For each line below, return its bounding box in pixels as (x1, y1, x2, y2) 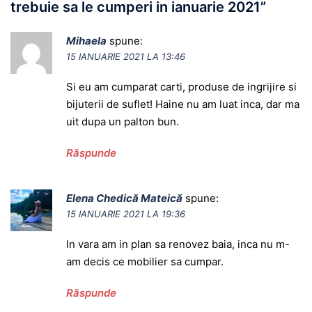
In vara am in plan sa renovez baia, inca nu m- (66, 237, 290, 251)
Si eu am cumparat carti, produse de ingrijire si (66, 79, 297, 93)
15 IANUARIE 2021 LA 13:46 (66, 50, 185, 62)
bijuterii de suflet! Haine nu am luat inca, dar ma (66, 97, 299, 111)
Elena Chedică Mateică (66, 191, 182, 205)
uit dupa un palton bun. (66, 114, 179, 128)
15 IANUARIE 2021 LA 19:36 (66, 208, 185, 219)
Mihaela (66, 33, 107, 47)
